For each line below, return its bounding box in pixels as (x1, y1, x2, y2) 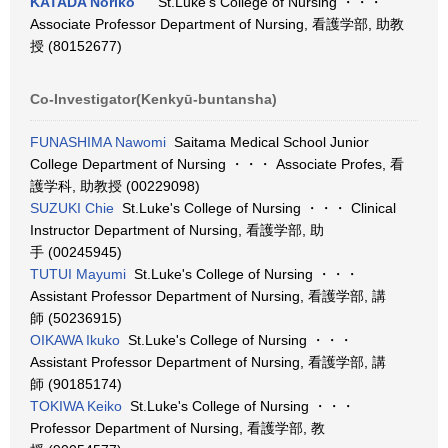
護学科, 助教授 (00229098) (30, 178, 200, 194)
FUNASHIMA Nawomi (30, 134, 166, 150)
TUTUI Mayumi (30, 266, 126, 282)
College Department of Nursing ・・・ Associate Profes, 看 (30, 156, 404, 172)
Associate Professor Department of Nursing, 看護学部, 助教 (30, 16, 404, 32)
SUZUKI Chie (30, 200, 114, 216)
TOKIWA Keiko (30, 398, 122, 414)
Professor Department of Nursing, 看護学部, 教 (30, 420, 325, 436)
